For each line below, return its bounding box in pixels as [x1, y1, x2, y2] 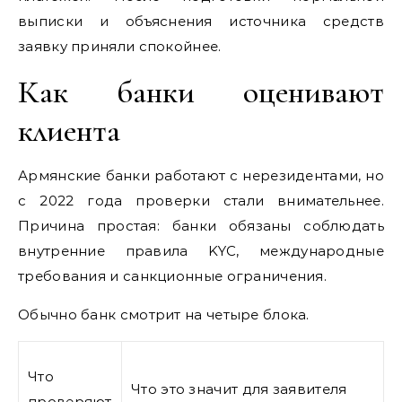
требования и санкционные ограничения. [18, 267, 328, 284]
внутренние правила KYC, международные [18, 241, 384, 259]
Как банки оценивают [18, 72, 384, 111]
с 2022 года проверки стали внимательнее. [18, 191, 384, 209]
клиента [18, 110, 120, 150]
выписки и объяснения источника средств [18, 12, 384, 30]
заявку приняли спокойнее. [18, 37, 222, 55]
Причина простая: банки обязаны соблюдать [18, 216, 384, 234]
